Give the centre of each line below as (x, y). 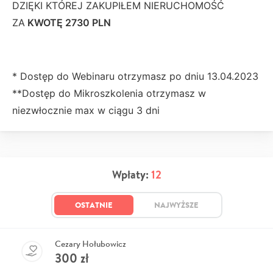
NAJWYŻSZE (176, 205)
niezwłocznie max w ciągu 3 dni (87, 111)
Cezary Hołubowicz (90, 244)
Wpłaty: (131, 175)
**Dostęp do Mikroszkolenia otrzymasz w (109, 94)
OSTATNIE (94, 205)
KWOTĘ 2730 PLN (68, 23)
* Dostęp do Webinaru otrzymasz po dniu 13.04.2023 (135, 76)
